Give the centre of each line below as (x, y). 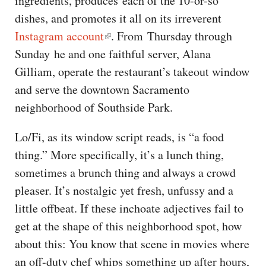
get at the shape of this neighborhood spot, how (128, 226)
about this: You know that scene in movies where (132, 244)
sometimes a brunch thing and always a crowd (125, 173)
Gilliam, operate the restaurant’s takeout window (132, 72)
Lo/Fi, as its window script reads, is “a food (119, 137)
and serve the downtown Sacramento (102, 90)
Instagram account (59, 36)
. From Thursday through (172, 36)
